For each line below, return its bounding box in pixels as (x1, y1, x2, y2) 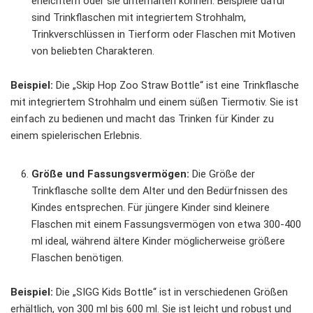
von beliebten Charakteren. (31, 45, 154, 58)
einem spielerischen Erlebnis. (10, 129, 142, 143)
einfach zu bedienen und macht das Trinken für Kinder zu (10, 112, 274, 126)
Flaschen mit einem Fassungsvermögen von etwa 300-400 (31, 218, 301, 231)
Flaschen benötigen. (31, 252, 124, 265)
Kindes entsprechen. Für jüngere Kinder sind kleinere (31, 201, 270, 214)
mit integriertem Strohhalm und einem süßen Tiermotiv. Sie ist (10, 96, 298, 109)
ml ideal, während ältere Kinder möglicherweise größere (31, 235, 285, 248)
